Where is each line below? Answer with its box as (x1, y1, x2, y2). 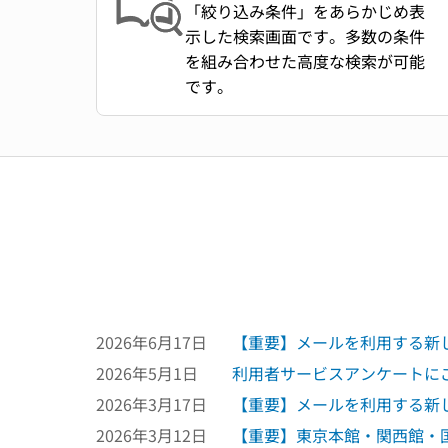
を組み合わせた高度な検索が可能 (185, 49, 425, 73)
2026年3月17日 (96, 392, 207, 416)
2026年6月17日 (96, 330, 207, 354)
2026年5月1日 (96, 361, 198, 385)
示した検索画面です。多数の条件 (185, 24, 425, 48)
